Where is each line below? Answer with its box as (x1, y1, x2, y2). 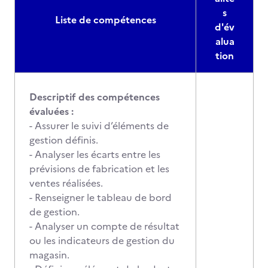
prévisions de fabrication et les (29, 162, 169, 176)
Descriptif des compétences (29, 90, 160, 104)
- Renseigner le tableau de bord (29, 190, 172, 205)
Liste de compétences (54, 13, 156, 27)
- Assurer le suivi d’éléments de (29, 118, 169, 133)
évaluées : (29, 104, 74, 118)
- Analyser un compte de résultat (29, 219, 179, 233)
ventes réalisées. (29, 176, 103, 190)
